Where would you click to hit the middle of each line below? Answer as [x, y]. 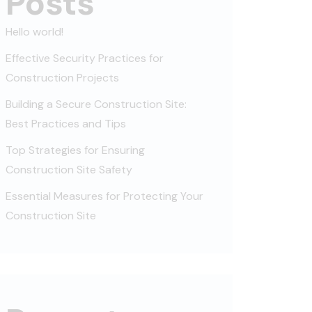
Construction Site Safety [69, 169]
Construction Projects [62, 77]
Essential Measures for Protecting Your [104, 196]
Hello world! [34, 31]
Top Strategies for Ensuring [75, 150]
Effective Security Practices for [85, 58]
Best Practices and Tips [66, 123]
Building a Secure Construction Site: [96, 104]
